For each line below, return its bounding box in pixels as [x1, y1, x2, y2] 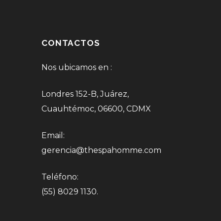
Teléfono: [41, 172, 78, 182]
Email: [41, 130, 65, 140]
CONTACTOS [41, 37, 100, 48]
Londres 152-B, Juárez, [41, 89, 129, 99]
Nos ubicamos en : [41, 62, 112, 72]
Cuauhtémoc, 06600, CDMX [41, 104, 151, 113]
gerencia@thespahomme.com [41, 145, 161, 155]
